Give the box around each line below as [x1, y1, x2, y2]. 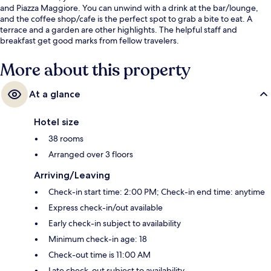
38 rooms [48, 133, 83, 145]
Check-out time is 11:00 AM [48, 249, 151, 261]
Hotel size [34, 116, 79, 128]
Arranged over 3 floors [48, 149, 133, 160]
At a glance [29, 88, 80, 100]
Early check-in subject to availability [48, 218, 181, 229]
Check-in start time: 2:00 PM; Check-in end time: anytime [48, 186, 265, 198]
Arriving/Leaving [34, 169, 110, 181]
